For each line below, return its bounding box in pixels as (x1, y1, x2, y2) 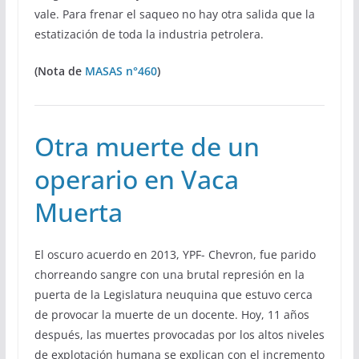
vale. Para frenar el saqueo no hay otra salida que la (34, 6, 315, 22)
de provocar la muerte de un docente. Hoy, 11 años (34, 306, 309, 322)
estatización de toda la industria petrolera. (34, 26, 264, 42)
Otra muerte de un (34, 128, 260, 163)
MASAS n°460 (84, 63, 157, 79)
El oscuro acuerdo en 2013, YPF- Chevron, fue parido (34, 246, 316, 262)
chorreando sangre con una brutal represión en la (34, 266, 305, 282)
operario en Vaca (34, 161, 239, 196)
